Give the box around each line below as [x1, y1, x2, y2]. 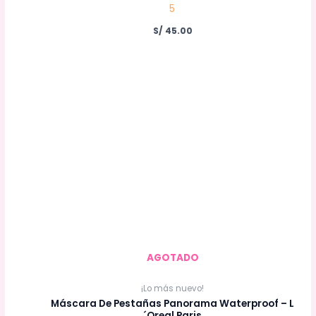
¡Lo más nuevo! [141, 282, 205, 294]
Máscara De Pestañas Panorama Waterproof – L [51, 297, 295, 311]
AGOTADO [146, 251, 199, 265]
